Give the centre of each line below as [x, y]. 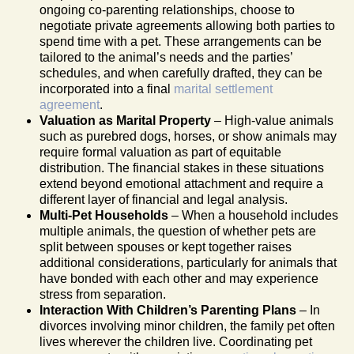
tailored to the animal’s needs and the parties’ [166, 57]
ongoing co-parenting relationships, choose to [167, 9]
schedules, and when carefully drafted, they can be [181, 73]
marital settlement [223, 88]
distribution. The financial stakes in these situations [182, 168]
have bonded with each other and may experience [179, 278]
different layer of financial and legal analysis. [164, 199]
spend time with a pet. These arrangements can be [181, 41]
